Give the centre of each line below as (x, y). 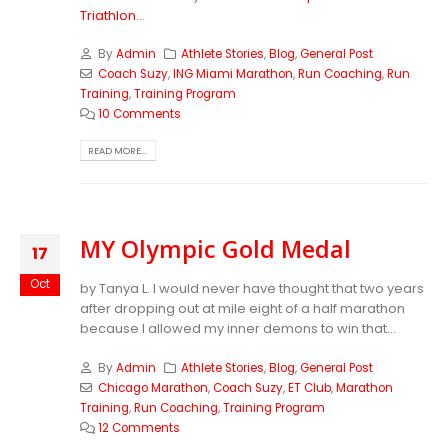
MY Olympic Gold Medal (215, 249)
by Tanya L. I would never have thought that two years (252, 289)
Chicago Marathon (152, 387)
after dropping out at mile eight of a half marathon (242, 309)
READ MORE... (118, 150)
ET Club (309, 387)
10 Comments (139, 114)
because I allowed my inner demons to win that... (238, 329)
